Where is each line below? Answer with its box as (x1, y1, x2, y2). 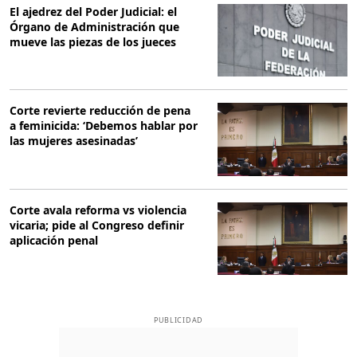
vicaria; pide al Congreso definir (10, 217, 184, 233)
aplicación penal (10, 232, 98, 248)
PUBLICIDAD (153, 315, 204, 326)
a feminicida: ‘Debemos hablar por (10, 118, 198, 134)
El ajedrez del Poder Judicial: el (10, 4, 177, 20)
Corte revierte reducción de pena (10, 103, 190, 119)
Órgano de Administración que (10, 19, 179, 35)
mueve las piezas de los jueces (10, 34, 176, 50)
